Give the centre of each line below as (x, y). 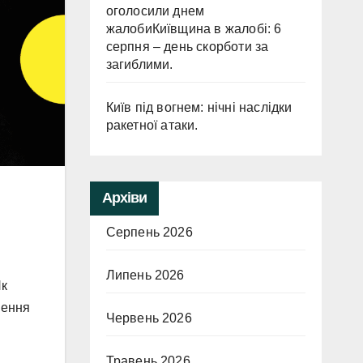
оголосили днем (155, 11)
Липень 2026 (145, 275)
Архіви (124, 198)
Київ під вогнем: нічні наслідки (199, 107)
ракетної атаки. (152, 125)
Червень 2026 (149, 318)
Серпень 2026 (149, 232)
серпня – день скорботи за (187, 47)
